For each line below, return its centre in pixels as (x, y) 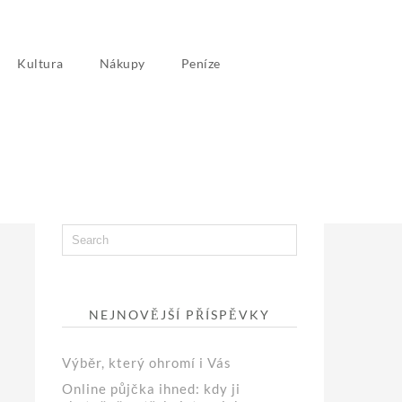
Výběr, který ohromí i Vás (147, 362)
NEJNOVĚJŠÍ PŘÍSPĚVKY (180, 314)
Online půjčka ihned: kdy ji (152, 388)
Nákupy (122, 63)
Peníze (201, 63)
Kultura (40, 63)
